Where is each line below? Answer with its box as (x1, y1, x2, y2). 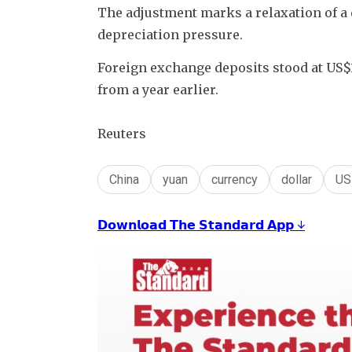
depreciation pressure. (97, 26, 246, 42)
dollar (281, 171, 312, 187)
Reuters (97, 125, 146, 141)
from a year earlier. (97, 81, 218, 97)
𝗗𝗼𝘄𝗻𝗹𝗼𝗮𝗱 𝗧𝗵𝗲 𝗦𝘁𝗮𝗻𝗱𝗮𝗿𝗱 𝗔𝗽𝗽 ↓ (97, 216, 305, 233)
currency (211, 171, 258, 187)
